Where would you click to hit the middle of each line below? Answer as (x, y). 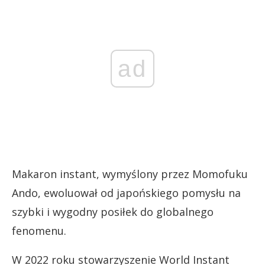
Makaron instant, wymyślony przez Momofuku (130, 174)
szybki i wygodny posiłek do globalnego (113, 212)
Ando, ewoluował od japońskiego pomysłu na (126, 193)
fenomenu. (39, 231)
